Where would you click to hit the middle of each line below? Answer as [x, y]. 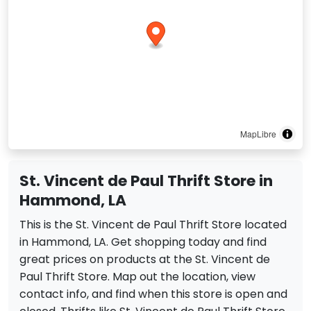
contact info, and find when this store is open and [153, 294]
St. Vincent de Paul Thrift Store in [146, 181]
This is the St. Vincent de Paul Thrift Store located [153, 225]
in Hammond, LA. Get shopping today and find [143, 242]
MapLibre [258, 134]
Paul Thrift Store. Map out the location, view [137, 277]
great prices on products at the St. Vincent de [145, 260]
